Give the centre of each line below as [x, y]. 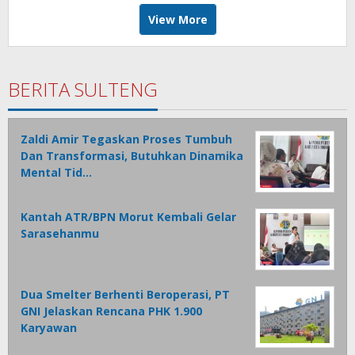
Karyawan [49, 328]
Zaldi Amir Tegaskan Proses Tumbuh [126, 139]
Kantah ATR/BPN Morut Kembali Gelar [128, 217]
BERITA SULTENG [83, 90]
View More [177, 20]
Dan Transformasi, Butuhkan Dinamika [132, 156]
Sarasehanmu [60, 234]
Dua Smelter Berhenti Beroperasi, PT [125, 295]
